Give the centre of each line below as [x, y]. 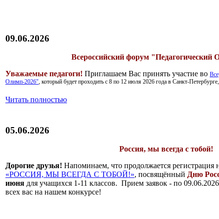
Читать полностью [36, 99]
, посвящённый [161, 175]
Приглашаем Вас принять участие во [146, 74]
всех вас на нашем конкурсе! [53, 192]
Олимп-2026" [22, 82]
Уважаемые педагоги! [44, 74]
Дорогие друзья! [34, 166]
